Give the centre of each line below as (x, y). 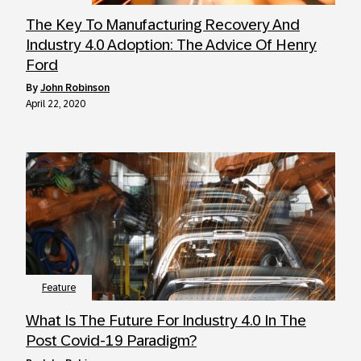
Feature (59, 288)
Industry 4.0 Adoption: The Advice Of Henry (171, 45)
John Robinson (75, 88)
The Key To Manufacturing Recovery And (163, 25)
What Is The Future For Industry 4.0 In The (166, 320)
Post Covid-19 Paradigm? (111, 340)
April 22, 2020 (56, 104)
